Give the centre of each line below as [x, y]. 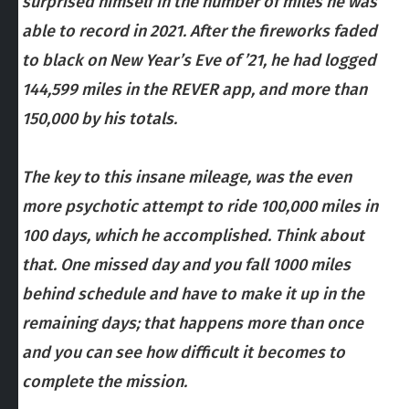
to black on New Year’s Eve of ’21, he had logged [199, 60]
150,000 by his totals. [101, 119]
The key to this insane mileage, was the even [187, 177]
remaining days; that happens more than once [193, 323]
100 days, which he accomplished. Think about [193, 236]
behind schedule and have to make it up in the [193, 294]
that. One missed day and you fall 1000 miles [186, 265]
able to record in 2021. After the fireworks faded [199, 31]
